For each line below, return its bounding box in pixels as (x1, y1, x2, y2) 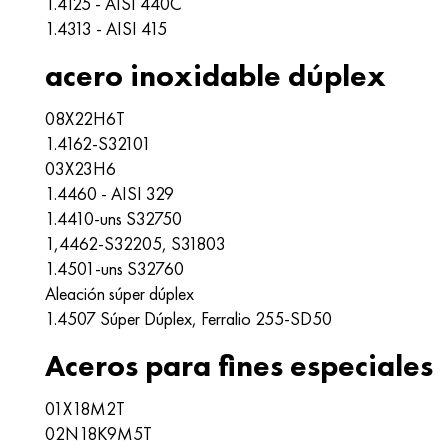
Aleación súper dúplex (45, 282, 194, 305)
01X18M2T (45, 397, 125, 420)
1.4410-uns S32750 (45, 207, 182, 230)
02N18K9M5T (45, 422, 152, 445)
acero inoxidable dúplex (45, 57, 386, 95)
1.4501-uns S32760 (45, 257, 184, 280)
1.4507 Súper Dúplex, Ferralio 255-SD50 (45, 307, 332, 330)
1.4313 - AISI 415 (45, 17, 167, 40)
